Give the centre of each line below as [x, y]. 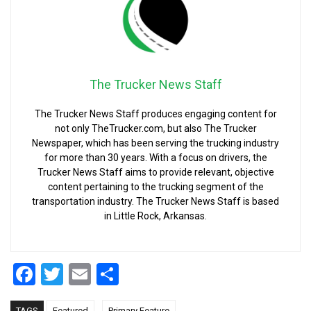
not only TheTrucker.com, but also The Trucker [155, 128]
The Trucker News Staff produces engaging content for [155, 114]
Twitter [97, 274]
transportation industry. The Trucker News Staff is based [155, 201]
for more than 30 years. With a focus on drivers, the [155, 158]
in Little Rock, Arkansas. [155, 216]
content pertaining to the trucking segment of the [155, 187]
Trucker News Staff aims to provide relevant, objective [155, 172]
